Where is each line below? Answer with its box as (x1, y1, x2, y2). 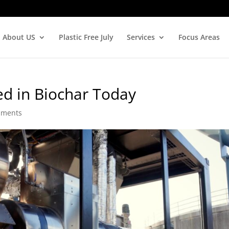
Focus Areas (178, 32, 220, 42)
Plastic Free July (58, 32, 113, 42)
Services (126, 32, 155, 42)
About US (2, 32, 35, 42)
